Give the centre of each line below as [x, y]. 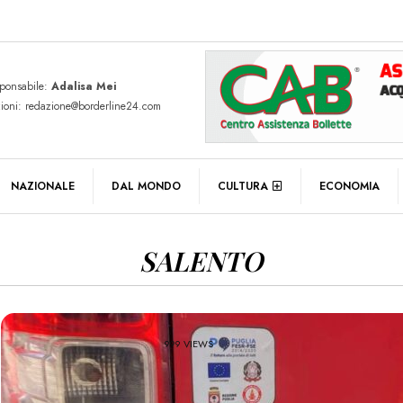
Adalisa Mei [83, 86]
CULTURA [243, 186]
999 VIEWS [189, 344]
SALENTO [201, 260]
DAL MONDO [146, 186]
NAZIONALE [43, 186]
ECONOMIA [349, 186]
